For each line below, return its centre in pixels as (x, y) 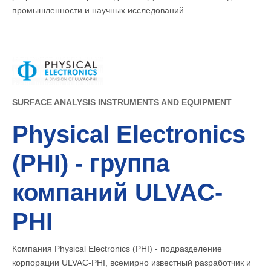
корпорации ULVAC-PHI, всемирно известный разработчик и (132, 263)
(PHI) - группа (91, 164)
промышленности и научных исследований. (99, 11)
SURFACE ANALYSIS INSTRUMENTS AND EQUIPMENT (122, 103)
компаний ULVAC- (117, 193)
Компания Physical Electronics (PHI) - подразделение (117, 249)
